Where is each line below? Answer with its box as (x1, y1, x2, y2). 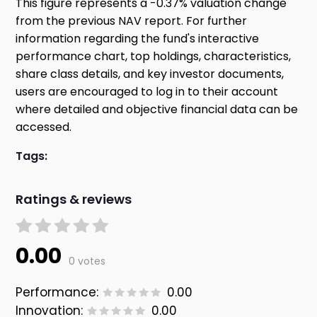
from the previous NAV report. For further (16, 13, 248, 30)
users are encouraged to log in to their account (16, 83, 279, 100)
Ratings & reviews (16, 190, 132, 209)
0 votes (69, 254, 106, 269)
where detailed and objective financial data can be (16, 101, 299, 118)
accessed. (16, 119, 72, 136)
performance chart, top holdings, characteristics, (16, 48, 292, 65)
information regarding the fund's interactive (16, 30, 260, 47)
